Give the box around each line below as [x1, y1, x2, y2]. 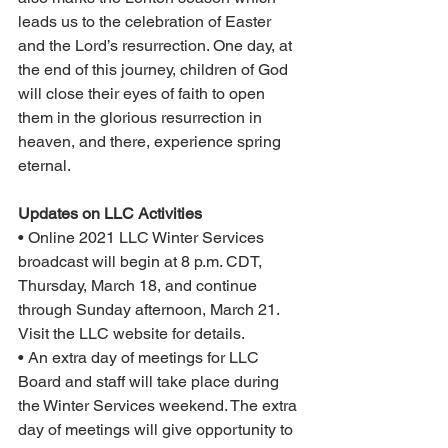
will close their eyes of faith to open [18, 84, 269, 104]
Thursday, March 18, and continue [18, 276, 261, 296]
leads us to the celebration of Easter [18, 12, 275, 32]
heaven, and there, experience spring [18, 132, 285, 152]
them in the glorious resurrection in [18, 108, 266, 128]
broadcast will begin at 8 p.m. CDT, [18, 252, 266, 272]
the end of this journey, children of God [18, 60, 292, 80]
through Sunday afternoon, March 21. [18, 300, 283, 320]
